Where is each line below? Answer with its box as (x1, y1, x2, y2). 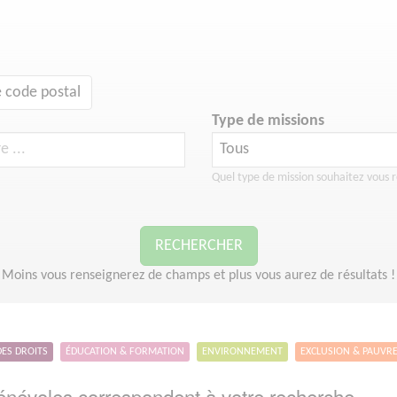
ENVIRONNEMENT (202, 346, 283, 357)
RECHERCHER (154, 237, 243, 254)
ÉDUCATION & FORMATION (66, 346, 184, 357)
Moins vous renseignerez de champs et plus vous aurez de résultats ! (2, 268, 395, 283)
